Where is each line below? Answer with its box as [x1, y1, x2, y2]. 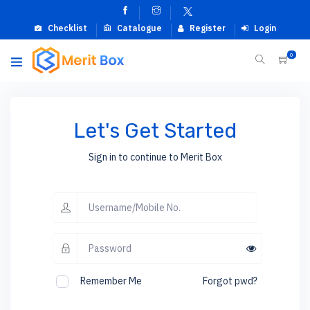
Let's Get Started [73, 118, 237, 143]
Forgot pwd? [203, 275, 257, 287]
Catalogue [115, 23, 162, 33]
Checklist [46, 23, 87, 33]
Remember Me [80, 275, 142, 287]
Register [188, 23, 226, 33]
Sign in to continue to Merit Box [88, 151, 222, 163]
